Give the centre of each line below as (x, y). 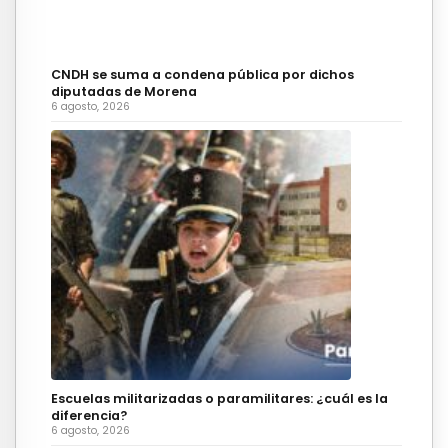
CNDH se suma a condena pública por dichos (202, 74)
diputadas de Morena (124, 91)
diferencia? (89, 415)
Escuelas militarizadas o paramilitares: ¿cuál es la (219, 398)
